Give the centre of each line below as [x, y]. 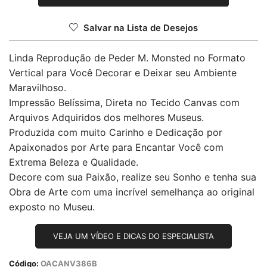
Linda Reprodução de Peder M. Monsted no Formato [127, 58]
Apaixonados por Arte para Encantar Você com [116, 148]
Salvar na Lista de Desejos [141, 28]
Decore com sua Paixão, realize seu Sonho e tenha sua [133, 177]
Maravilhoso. [38, 88]
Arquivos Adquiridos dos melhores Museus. [106, 118]
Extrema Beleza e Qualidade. [74, 162]
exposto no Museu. [52, 207]
